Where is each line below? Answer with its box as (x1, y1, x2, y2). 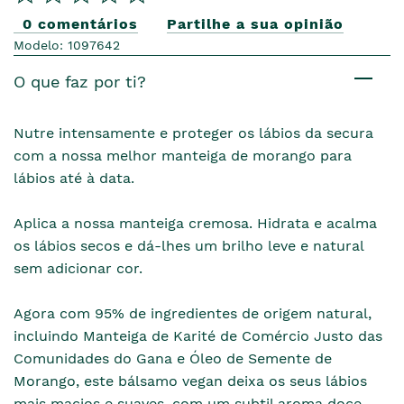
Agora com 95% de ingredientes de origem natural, (14, 304, 372, 322)
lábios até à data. (14, 169, 134, 187)
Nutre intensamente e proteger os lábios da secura (14, 124, 373, 142)
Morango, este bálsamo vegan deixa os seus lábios (14, 372, 367, 390)
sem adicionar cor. (14, 259, 142, 277)
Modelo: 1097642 (14, 37, 120, 52)
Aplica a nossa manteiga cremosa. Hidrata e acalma (14, 214, 377, 232)
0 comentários (23, 14, 138, 32)
